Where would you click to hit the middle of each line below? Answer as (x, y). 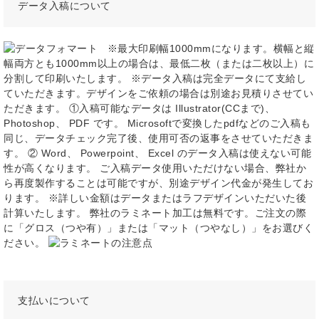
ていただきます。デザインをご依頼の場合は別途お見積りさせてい (158, 93)
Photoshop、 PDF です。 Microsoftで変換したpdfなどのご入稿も (157, 123)
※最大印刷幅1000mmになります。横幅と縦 (206, 48)
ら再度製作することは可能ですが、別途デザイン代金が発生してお (158, 183)
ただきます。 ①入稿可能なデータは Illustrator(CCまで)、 (139, 108)
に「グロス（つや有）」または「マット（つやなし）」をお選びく (158, 228)
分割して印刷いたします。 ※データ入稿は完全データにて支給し (155, 78)
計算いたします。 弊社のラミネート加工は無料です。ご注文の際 (155, 213)
